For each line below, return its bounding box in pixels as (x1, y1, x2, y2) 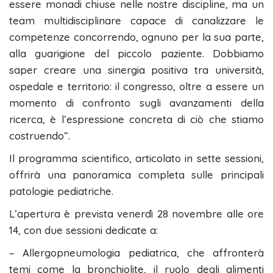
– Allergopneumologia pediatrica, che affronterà (9, 246, 264, 260)
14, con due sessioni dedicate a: (9, 224, 158, 237)
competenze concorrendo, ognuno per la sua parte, (9, 30, 264, 44)
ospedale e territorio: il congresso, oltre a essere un (9, 80, 264, 93)
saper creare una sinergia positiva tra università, (9, 63, 264, 77)
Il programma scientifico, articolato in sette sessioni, (9, 152, 264, 165)
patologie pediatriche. (9, 185, 113, 198)
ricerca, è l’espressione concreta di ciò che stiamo (9, 113, 264, 126)
